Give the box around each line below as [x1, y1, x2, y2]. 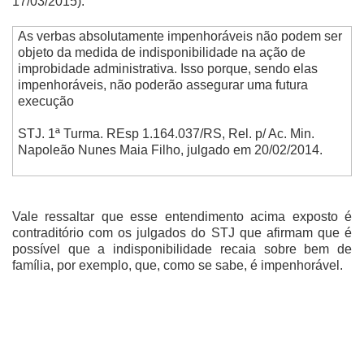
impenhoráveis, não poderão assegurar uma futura [17, 77, 308, 92]
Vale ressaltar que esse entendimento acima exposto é [12, 210, 352, 224]
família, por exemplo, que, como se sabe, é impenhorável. [12, 258, 343, 273]
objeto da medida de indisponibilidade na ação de [17, 45, 305, 59]
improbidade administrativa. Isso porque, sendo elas [17, 61, 318, 76]
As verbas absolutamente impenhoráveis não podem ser [17, 28, 342, 43]
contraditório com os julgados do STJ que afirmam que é [12, 226, 352, 240]
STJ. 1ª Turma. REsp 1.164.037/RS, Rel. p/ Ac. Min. [17, 126, 314, 141]
